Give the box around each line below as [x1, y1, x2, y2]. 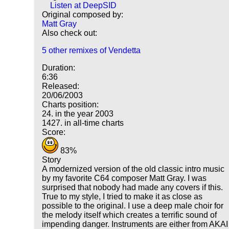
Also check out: [42, 29, 98, 38]
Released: [42, 82, 80, 91]
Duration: [42, 63, 76, 73]
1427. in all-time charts [42, 119, 124, 128]
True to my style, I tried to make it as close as [42, 192, 203, 201]
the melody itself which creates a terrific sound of [42, 211, 217, 220]
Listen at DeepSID [50, 1, 117, 10]
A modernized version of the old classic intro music [42, 165, 225, 174]
